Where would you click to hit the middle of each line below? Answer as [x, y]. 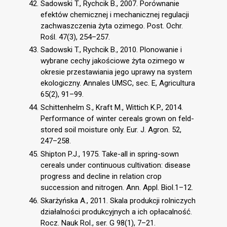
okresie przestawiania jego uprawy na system [116, 72]
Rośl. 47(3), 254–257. [75, 37]
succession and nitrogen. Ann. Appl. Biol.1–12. [117, 187]
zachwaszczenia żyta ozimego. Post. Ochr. [112, 26]
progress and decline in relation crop [101, 176]
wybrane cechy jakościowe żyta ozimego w [112, 61]
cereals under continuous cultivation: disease [116, 165]
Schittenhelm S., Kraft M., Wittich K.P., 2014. [112, 107]
